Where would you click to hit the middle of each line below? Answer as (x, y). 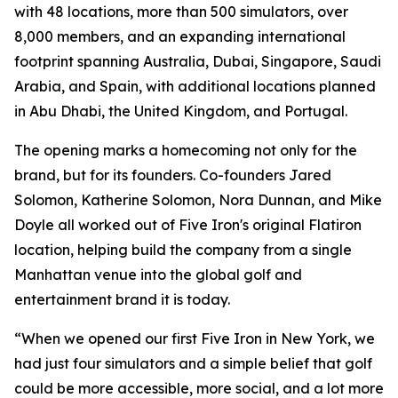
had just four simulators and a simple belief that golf (193, 363)
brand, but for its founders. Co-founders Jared (173, 175)
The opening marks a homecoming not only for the (186, 150)
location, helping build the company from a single (183, 250)
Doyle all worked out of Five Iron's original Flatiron (188, 225)
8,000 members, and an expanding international (180, 36)
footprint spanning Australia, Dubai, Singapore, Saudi (198, 61)
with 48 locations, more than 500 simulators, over (181, 12)
